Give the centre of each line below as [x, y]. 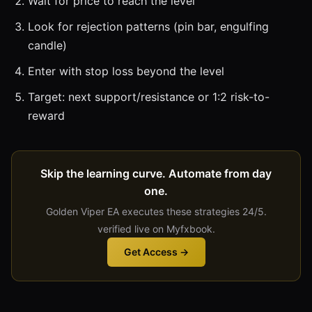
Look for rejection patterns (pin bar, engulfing [148, 26]
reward [46, 115]
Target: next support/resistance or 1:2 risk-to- [149, 96]
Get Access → [156, 251]
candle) [47, 45]
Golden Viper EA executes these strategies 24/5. [156, 211]
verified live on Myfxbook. [156, 228]
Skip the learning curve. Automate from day [156, 173]
